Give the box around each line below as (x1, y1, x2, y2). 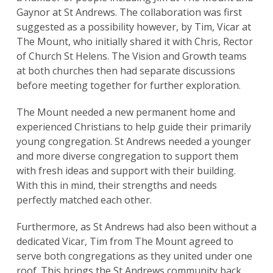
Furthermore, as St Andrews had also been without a (16, 220, 257, 234)
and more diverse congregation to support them (16, 149, 238, 163)
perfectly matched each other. (16, 193, 152, 207)
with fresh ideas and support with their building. (16, 164, 236, 178)
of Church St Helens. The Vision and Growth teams (16, 49, 247, 63)
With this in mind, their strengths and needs (16, 179, 217, 193)
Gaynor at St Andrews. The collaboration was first (16, 5, 242, 19)
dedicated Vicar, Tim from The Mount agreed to (16, 235, 233, 249)
